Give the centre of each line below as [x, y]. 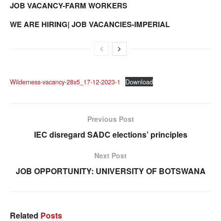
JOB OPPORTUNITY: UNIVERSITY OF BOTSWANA [110, 171]
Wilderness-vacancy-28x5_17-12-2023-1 [65, 81]
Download [139, 81]
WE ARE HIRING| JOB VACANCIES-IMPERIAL [90, 24]
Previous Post [110, 119]
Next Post [110, 155]
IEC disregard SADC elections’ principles [110, 134]
